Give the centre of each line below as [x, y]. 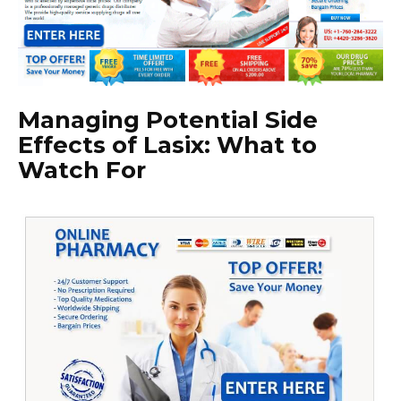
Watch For [82, 171]
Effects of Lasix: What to [167, 145]
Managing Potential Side [168, 120]
